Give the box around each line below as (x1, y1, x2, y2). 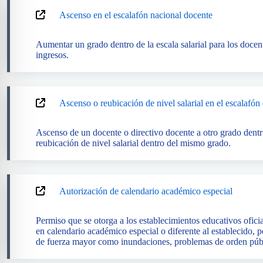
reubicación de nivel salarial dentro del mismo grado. (36, 138, 231, 148)
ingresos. (36, 50, 69, 60)
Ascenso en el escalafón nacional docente (59, 10, 213, 20)
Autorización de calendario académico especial (59, 186, 232, 196)
